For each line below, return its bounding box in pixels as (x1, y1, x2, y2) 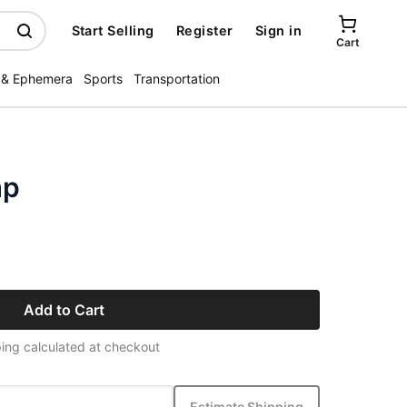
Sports (84, 71, 123, 86)
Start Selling (71, 23, 154, 38)
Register (175, 23, 233, 38)
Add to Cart (23, 301, 104, 319)
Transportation (134, 71, 220, 86)
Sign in (254, 23, 302, 38)
